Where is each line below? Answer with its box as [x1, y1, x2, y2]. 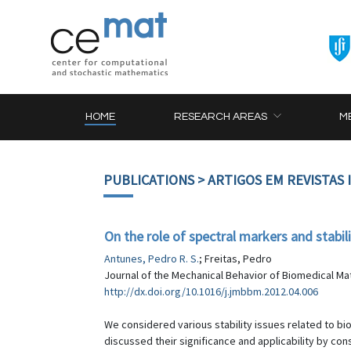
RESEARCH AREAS [174, 111, 268, 122]
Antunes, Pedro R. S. [104, 251, 199, 266]
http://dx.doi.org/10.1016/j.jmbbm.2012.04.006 [104, 284, 318, 299]
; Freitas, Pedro [199, 251, 272, 266]
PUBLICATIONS [103, 171, 194, 189]
